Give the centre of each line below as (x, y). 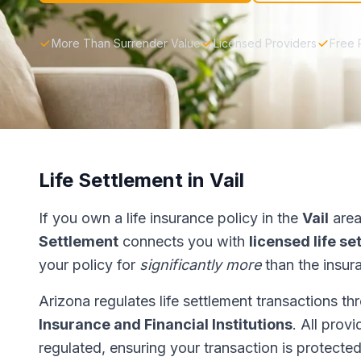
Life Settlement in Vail (141, 180)
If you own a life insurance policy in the (170, 218)
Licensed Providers (265, 43)
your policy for (89, 265)
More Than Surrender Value (126, 43)
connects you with (184, 241)
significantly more (200, 265)
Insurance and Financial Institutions (166, 324)
